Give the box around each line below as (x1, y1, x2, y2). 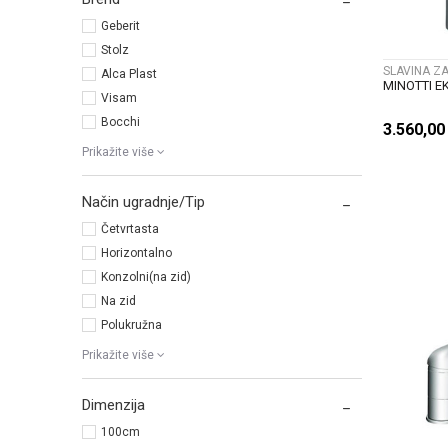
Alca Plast (101, 67, 157, 82)
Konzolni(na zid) (101, 270, 191, 285)
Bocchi (101, 115, 140, 130)
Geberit (101, 19, 140, 34)
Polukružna (101, 318, 162, 333)
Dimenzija (82, 396, 145, 415)
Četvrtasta (101, 222, 159, 237)
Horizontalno (101, 246, 172, 261)
